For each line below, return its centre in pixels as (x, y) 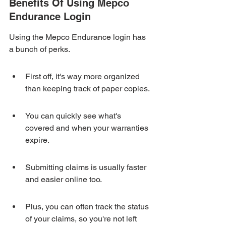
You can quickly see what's (74, 116)
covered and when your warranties (88, 128)
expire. (37, 140)
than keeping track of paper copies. (88, 89)
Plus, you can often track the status (88, 207)
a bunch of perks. (40, 49)
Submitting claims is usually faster (87, 167)
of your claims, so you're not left (82, 219)
